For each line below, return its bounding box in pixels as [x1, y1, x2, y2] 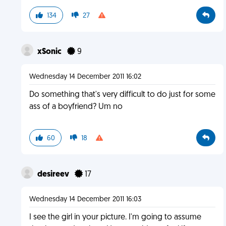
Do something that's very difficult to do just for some [29, 91, 215, 99]
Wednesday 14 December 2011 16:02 [29, 73, 141, 81]
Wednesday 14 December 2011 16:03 [29, 196, 141, 203]
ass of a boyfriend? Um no [29, 103, 123, 111]
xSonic [37, 48, 63, 56]
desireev [37, 171, 71, 179]
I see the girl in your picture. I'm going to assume [29, 213, 201, 221]
